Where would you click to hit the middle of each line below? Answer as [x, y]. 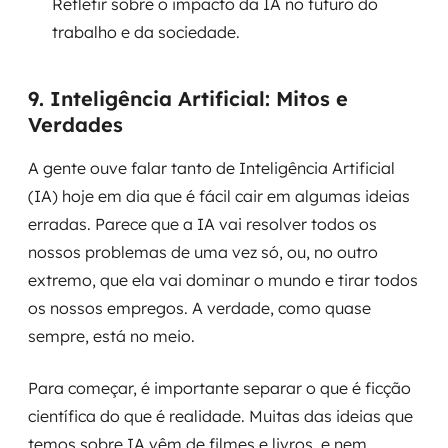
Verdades [75, 124]
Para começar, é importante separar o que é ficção [219, 388]
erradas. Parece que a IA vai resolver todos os [202, 224]
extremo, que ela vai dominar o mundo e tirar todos [223, 280]
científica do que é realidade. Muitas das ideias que [220, 416]
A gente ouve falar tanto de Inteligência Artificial [211, 168]
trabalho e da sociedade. [146, 32]
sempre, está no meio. [111, 336]
